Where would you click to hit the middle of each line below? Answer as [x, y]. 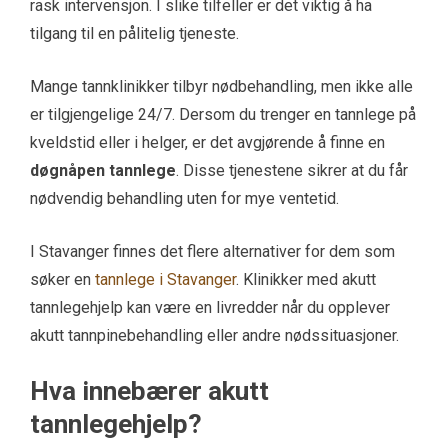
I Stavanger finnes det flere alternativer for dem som [212, 252]
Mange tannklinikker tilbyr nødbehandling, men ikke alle [221, 87]
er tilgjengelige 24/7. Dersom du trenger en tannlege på [223, 115]
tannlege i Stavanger [165, 280]
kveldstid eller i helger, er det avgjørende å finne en [207, 143]
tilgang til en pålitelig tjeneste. [134, 34]
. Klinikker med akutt [306, 280]
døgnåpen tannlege [103, 171]
